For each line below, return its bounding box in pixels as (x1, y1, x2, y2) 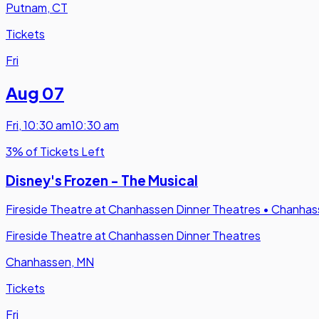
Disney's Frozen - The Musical (6, 172, 198, 189)
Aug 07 (6, 82, 64, 104)
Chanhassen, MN (6, 254, 94, 270)
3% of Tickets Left (6, 143, 105, 159)
